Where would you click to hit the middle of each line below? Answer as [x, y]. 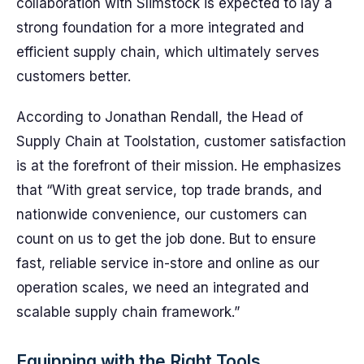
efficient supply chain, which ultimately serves [168, 52]
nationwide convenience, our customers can [162, 214]
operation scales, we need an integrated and [162, 288]
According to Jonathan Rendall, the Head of [160, 117]
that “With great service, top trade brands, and [169, 190]
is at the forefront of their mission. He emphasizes [179, 166]
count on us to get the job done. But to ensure [166, 239]
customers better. [74, 76]
